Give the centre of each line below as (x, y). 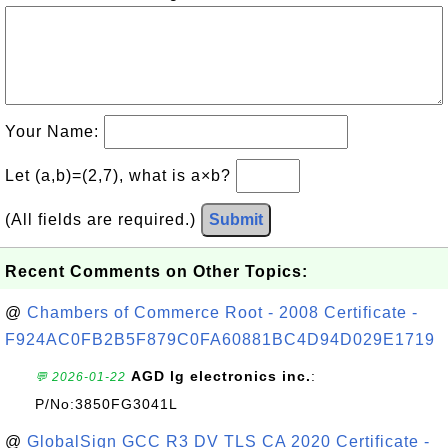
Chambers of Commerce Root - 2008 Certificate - (222, 312)
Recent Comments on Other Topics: (156, 271)
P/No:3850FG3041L (106, 404)
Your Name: (54, 131)
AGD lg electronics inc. (221, 376)
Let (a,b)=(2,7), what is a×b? (120, 175)
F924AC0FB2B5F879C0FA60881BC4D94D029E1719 (220, 339)
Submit (236, 219)
